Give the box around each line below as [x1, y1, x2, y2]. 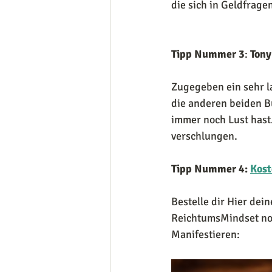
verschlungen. [171, 129, 237, 143]
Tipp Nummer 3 [171, 47, 245, 61]
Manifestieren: [171, 228, 242, 242]
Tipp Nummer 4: [171, 162, 248, 176]
